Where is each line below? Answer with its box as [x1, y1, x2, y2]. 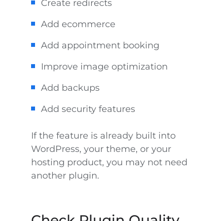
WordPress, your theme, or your [31, 144, 171, 154]
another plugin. [31, 170, 99, 181]
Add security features [40, 104, 135, 114]
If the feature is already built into [31, 130, 176, 141]
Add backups [40, 82, 100, 93]
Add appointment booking [40, 40, 159, 51]
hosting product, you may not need [31, 157, 187, 168]
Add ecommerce [40, 19, 115, 30]
